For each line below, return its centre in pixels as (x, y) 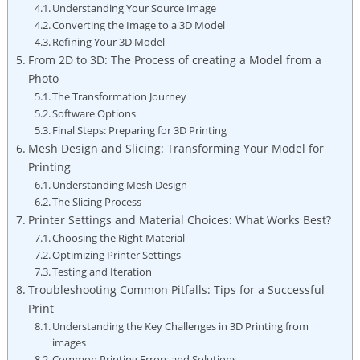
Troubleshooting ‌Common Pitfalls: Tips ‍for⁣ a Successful (176, 289)
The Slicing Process (97, 201)
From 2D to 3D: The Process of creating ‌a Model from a (174, 59)
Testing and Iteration (102, 271)
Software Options (94, 113)
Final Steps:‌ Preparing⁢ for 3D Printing (140, 130)
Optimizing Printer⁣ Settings (117, 254)
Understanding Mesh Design (120, 184)
